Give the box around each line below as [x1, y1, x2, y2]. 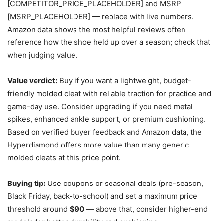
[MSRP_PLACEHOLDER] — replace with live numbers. [7, 11, 194, 21]
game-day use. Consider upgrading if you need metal [7, 101, 193, 111]
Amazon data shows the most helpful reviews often [7, 24, 185, 34]
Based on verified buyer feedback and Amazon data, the [7, 127, 202, 137]
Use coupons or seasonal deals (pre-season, [45, 178, 203, 188]
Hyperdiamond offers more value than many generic [7, 140, 189, 149]
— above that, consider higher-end [84, 204, 208, 214]
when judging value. [7, 50, 77, 60]
